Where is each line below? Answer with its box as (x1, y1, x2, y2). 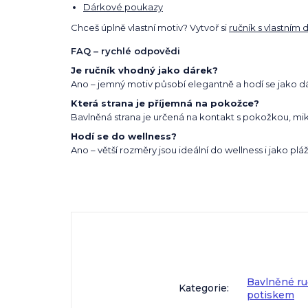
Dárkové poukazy (83, 1, 163, 13)
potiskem (247, 289, 294, 302)
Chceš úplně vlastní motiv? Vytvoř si (71, 22, 229, 34)
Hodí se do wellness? (71, 131, 177, 142)
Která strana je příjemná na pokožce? (71, 98, 259, 109)
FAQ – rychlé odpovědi (71, 45, 180, 57)
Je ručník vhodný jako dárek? (71, 65, 218, 76)
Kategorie (179, 282, 227, 295)
